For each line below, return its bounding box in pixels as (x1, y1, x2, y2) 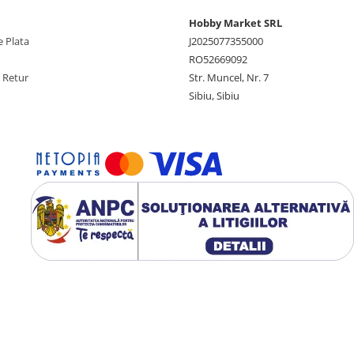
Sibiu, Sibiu (189, 88, 239, 104)
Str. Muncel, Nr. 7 (189, 70, 269, 85)
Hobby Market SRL (189, 16, 282, 31)
